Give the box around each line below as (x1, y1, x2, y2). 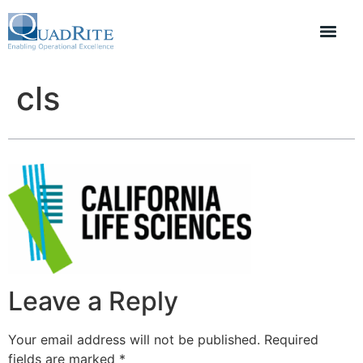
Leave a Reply (8, 284, 178, 317)
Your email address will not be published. (8, 331, 260, 348)
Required (264, 331, 318, 348)
